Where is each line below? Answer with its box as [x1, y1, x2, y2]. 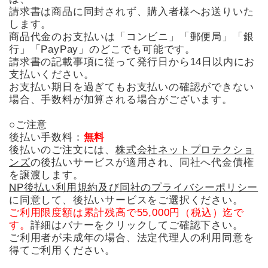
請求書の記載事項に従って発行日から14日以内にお [9, 56, 255, 68]
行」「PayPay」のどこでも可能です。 [9, 44, 196, 55]
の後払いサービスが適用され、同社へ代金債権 [30, 157, 254, 168]
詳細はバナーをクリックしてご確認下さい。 [30, 220, 243, 231]
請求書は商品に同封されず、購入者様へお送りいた [9, 6, 254, 17]
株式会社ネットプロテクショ [115, 144, 254, 156]
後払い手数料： [9, 132, 84, 143]
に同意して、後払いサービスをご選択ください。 [9, 194, 243, 206]
